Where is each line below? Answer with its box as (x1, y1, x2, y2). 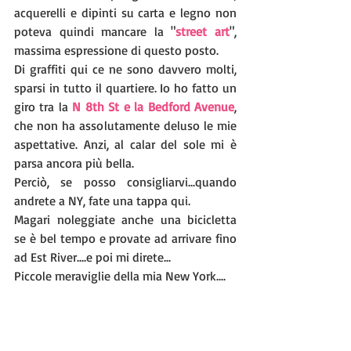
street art (175, 23, 230, 39)
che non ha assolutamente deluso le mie (14, 117, 237, 133)
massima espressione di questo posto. (14, 42, 222, 58)
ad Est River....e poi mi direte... (14, 248, 174, 265)
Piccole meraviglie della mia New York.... (14, 267, 226, 284)
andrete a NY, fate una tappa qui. (14, 192, 194, 208)
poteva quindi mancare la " (14, 23, 176, 39)
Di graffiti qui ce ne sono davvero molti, (14, 60, 237, 77)
